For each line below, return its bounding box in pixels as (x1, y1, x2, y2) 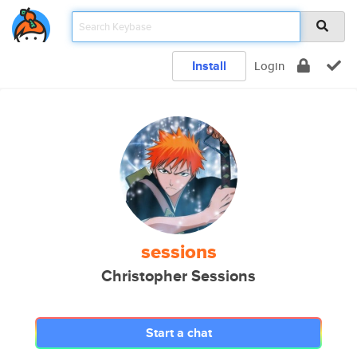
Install (192, 57, 226, 75)
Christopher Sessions (101, 265, 256, 288)
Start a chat (145, 324, 212, 342)
